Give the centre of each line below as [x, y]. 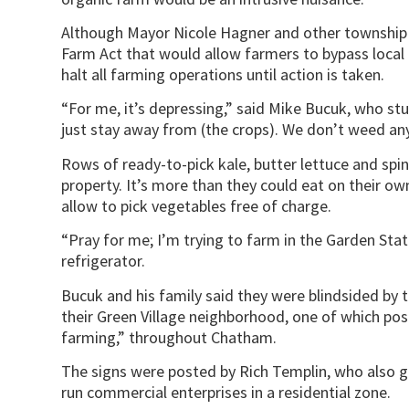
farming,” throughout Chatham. [169, 337]
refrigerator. [104, 261]
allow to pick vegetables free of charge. [197, 205]
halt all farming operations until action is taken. [223, 74]
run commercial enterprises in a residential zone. [226, 392]
